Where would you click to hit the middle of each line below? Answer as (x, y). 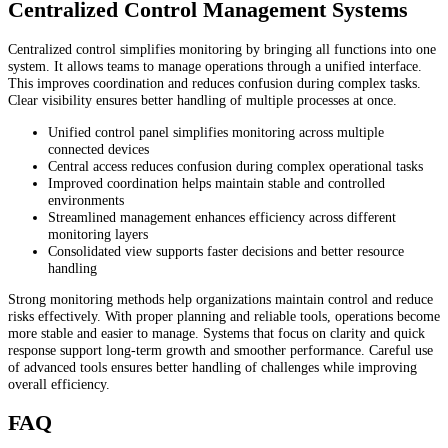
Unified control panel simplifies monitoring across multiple (216, 131)
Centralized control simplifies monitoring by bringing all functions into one (222, 49)
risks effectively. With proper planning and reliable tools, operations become (224, 315)
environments (86, 199)
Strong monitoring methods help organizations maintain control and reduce (220, 298)
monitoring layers (98, 233)
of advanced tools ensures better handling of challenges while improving (212, 366)
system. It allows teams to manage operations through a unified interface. (215, 66)
